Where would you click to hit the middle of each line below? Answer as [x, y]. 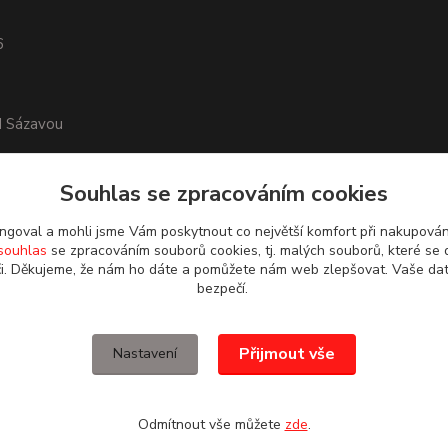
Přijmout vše [287, 354]
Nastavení [145, 353]
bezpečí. [224, 288]
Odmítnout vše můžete [211, 424]
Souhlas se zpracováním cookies [224, 193]
